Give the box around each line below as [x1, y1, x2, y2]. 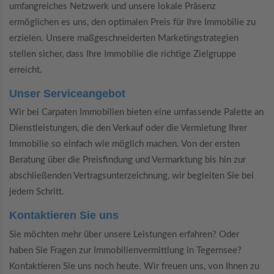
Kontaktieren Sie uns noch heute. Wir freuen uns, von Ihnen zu [9, 261, 259, 271]
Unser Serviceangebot [9, 87, 125, 100]
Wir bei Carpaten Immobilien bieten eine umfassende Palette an [9, 108, 264, 117]
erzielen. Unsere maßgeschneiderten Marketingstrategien [9, 33, 239, 43]
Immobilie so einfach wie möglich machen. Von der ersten [9, 139, 240, 149]
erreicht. [9, 65, 42, 75]
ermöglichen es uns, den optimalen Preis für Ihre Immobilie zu [9, 17, 256, 27]
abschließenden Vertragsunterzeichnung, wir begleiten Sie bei [9, 171, 254, 181]
